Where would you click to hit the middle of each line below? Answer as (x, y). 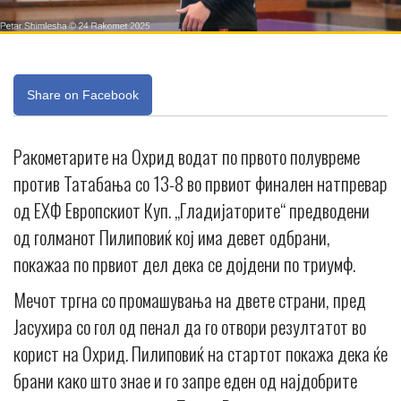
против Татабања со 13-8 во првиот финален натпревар (200, 183)
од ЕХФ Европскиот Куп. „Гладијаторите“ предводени (192, 209)
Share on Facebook (83, 94)
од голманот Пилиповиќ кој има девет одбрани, (172, 236)
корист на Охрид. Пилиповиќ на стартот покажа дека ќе (200, 353)
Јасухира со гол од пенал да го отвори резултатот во (190, 326)
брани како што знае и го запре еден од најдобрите (185, 380)
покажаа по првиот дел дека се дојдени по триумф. (184, 263)
